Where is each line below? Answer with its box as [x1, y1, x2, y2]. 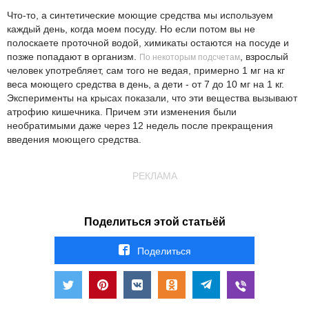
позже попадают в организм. [7, 51, 139, 63]
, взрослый [240, 51, 288, 63]
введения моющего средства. [7, 134, 141, 146]
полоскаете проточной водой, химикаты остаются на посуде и [7, 37, 289, 49]
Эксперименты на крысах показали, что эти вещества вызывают [7, 92, 297, 104]
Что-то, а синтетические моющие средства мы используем [7, 10, 273, 21]
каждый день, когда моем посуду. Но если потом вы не [7, 23, 255, 35]
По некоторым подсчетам [139, 52, 240, 63]
